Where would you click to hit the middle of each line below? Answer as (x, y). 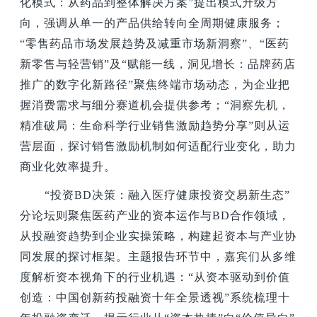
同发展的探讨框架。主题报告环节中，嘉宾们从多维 (158, 257)
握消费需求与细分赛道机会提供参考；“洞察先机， (155, 105)
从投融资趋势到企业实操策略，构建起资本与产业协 (158, 236)
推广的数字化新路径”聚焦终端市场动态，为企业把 (155, 84)
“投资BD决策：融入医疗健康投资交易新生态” (168, 195)
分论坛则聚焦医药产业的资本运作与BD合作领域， (155, 216)
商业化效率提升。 (68, 166)
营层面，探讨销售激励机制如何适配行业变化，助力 (158, 146)
